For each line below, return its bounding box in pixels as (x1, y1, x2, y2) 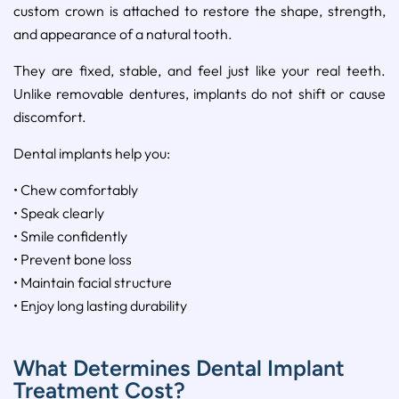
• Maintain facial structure (13, 273, 172, 292)
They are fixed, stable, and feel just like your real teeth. (13, 61, 386, 80)
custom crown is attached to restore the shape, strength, (13, 2, 386, 20)
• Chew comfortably (13, 181, 138, 199)
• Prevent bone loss (13, 250, 132, 269)
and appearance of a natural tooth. (13, 25, 232, 44)
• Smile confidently (13, 227, 127, 246)
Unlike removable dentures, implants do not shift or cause (13, 85, 386, 103)
